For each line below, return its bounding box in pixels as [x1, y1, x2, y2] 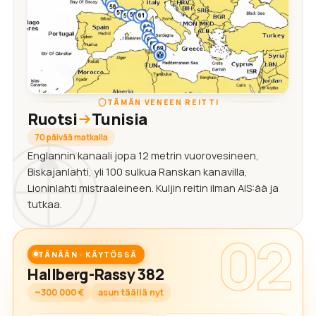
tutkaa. [28, 197, 62, 211]
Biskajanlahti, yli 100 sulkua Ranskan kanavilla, [28, 164, 248, 178]
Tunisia [91, 108, 147, 130]
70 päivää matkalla [35, 131, 108, 142]
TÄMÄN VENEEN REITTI [107, 97, 219, 107]
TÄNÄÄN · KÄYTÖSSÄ [38, 248, 138, 260]
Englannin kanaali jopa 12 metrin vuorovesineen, [28, 148, 259, 162]
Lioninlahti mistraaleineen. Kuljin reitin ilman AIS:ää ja [28, 181, 279, 195]
